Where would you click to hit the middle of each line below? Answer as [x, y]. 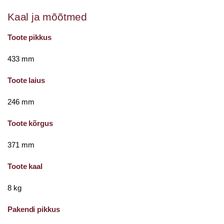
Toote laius [26, 80]
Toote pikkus [29, 37]
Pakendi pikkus [34, 209]
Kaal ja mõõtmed [47, 17]
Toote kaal [25, 166]
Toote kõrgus [30, 123]
